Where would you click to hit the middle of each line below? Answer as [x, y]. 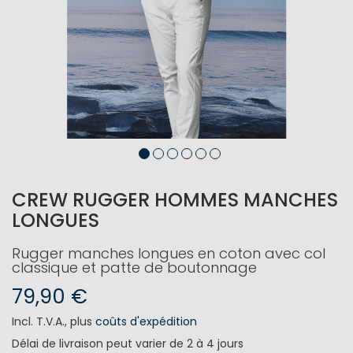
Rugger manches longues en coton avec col [169, 253]
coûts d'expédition [146, 321]
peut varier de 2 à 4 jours [175, 344]
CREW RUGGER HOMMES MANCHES [175, 200]
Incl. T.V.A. [38, 321]
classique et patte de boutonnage [134, 268]
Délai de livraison [58, 344]
